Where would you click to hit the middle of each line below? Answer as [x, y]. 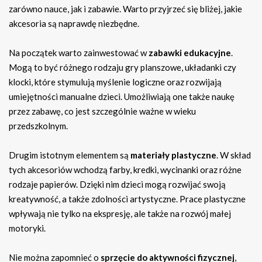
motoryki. [27, 228]
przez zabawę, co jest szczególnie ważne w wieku [102, 111]
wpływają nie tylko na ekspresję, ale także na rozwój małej [120, 214]
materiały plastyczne [173, 155]
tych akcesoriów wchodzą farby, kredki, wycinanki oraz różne [125, 170]
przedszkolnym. [38, 126]
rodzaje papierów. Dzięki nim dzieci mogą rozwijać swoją [117, 185]
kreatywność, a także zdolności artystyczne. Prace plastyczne [127, 199]
